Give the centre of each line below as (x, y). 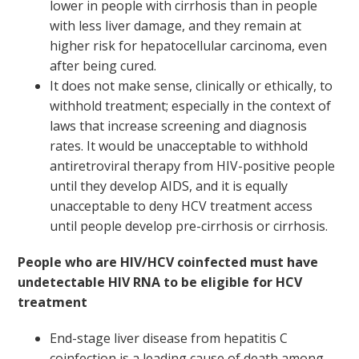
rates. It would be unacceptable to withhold (179, 146)
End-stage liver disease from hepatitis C (169, 338)
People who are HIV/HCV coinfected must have (168, 262)
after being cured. (103, 66)
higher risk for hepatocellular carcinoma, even (189, 46)
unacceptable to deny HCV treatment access (182, 206)
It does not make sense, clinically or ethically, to (192, 86)
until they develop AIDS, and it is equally (169, 186)
